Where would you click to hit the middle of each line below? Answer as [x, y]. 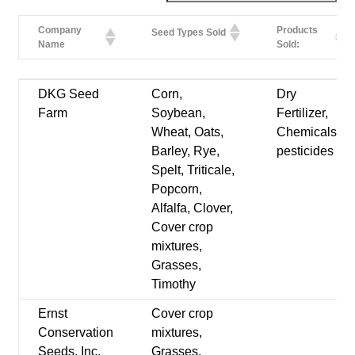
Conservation [76, 332]
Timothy [174, 284]
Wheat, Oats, [188, 132]
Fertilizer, [303, 113]
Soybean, [179, 113]
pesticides [305, 151]
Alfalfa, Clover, [193, 208]
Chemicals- [309, 132]
